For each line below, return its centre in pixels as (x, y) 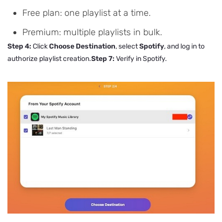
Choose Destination (82, 47)
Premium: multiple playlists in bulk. (92, 32)
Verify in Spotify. (141, 59)
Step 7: (103, 59)
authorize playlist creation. (49, 59)
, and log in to (184, 47)
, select (127, 47)
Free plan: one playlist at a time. (86, 13)
